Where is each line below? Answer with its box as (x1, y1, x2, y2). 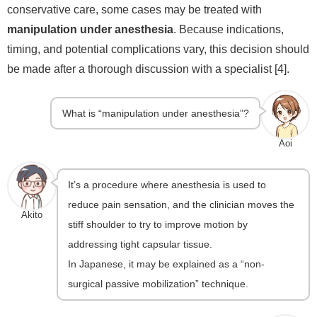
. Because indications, (173, 23, 284, 35)
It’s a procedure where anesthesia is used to (68, 180, 267, 190)
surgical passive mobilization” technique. (68, 279, 249, 289)
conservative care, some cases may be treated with (7, 4, 262, 16)
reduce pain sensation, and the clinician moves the (68, 200, 295, 210)
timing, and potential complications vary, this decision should (7, 43, 309, 55)
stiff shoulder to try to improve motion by (68, 219, 248, 230)
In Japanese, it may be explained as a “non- (68, 259, 265, 270)
